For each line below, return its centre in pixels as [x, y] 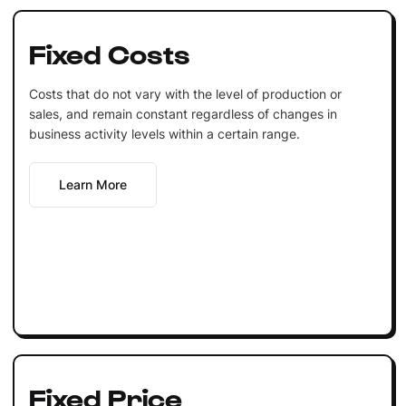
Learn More [92, 184]
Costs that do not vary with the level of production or [185, 93]
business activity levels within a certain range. [164, 133]
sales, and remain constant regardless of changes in [183, 113]
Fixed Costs [109, 52]
